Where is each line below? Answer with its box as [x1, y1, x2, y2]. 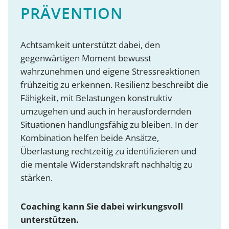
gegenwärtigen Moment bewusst [20, 52, 151, 64]
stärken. [20, 172, 53, 184]
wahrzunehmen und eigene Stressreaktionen [20, 65, 200, 78]
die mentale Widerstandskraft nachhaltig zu [20, 158, 193, 171]
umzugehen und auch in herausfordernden [20, 105, 191, 118]
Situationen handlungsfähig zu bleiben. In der [20, 119, 198, 131]
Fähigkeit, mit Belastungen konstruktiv [20, 92, 172, 104]
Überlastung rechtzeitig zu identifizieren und [20, 145, 196, 157]
